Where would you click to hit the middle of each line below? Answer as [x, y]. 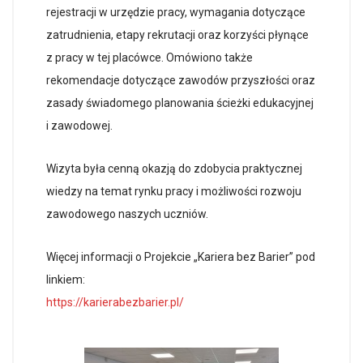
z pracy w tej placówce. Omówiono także [149, 58]
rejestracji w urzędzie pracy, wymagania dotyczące [176, 12]
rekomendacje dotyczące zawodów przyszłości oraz [181, 80]
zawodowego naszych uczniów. [127, 214]
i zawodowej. [79, 126]
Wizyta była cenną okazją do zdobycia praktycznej [174, 169]
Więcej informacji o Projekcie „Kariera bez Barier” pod [181, 257]
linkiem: [66, 280]
